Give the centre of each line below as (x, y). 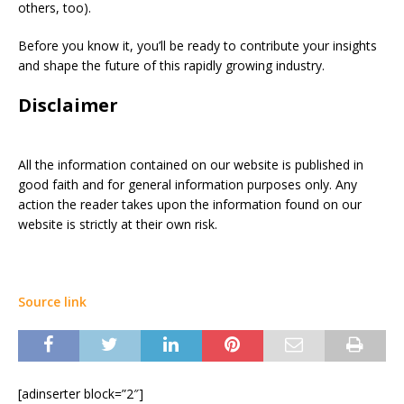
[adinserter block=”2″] (81, 394)
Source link (52, 302)
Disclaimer (68, 105)
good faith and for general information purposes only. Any (188, 184)
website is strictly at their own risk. (118, 224)
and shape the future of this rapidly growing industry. (171, 65)
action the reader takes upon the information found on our (190, 204)
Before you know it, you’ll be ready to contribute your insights (197, 46)
